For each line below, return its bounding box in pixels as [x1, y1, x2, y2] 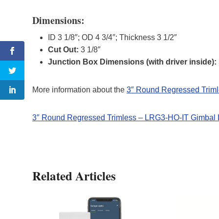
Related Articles [32, 166, 116, 185]
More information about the [32, 85, 127, 94]
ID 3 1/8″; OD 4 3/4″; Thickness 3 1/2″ [48, 33, 177, 42]
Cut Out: [48, 45, 79, 54]
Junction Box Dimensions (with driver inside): [48, 57, 217, 66]
